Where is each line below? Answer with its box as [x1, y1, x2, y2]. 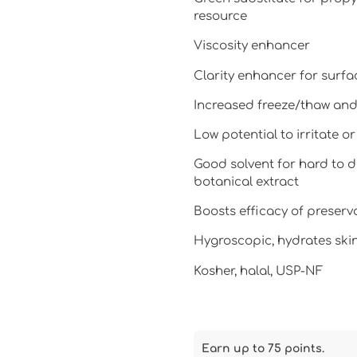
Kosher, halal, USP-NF [193, 264, 324, 278]
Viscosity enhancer [193, 39, 310, 53]
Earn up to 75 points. [201, 342, 324, 355]
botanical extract [193, 175, 299, 190]
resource [193, 10, 247, 24]
